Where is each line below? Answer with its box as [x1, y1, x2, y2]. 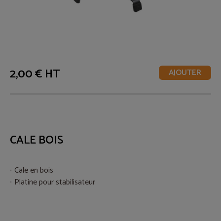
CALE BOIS [10, 131, 63, 149]
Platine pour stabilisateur [14, 175, 95, 189]
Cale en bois [14, 163, 53, 177]
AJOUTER [169, 66, 201, 79]
